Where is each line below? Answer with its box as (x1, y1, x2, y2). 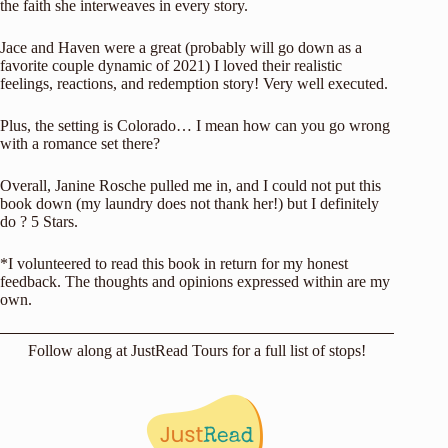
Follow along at (28, 342, 132, 360)
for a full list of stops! (228, 342, 367, 360)
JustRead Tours (131, 342, 229, 360)
